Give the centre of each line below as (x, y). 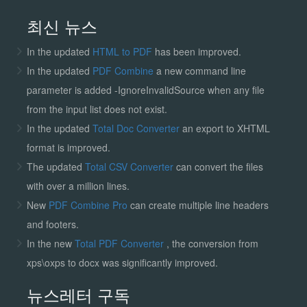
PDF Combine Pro (89, 205)
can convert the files (218, 166)
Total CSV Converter (129, 166)
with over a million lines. (78, 185)
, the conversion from (212, 243)
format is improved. (68, 147)
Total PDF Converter (120, 243)
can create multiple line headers (199, 205)
